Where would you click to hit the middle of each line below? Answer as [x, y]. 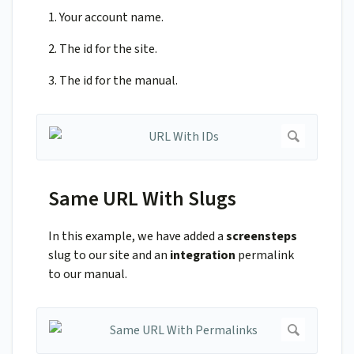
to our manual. [88, 275]
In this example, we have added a [137, 237]
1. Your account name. [106, 18]
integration [203, 256]
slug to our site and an [109, 256]
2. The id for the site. [103, 49]
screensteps [262, 237]
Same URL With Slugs [142, 199]
